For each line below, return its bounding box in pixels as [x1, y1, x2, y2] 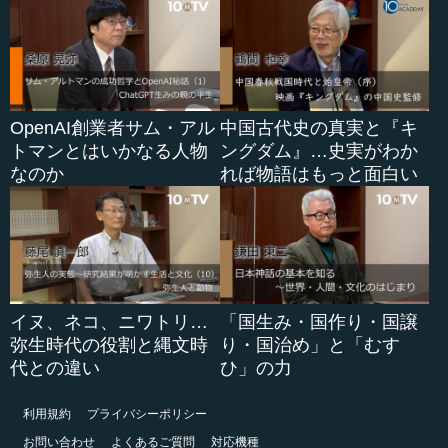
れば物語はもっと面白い [219, 164, 418, 185]
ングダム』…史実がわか [219, 141, 418, 162]
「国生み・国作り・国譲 [219, 311, 418, 332]
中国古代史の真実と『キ [219, 118, 418, 139]
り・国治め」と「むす [219, 334, 400, 355]
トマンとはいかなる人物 [10, 141, 208, 162]
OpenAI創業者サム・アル [10, 118, 215, 139]
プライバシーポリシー [87, 406, 207, 421]
